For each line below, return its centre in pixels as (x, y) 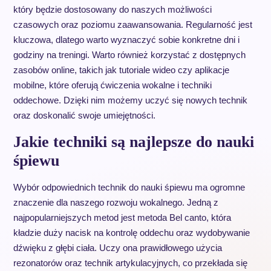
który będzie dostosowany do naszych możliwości (112, 9)
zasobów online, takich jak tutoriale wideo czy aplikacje (121, 70)
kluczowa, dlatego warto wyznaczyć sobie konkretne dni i (126, 40)
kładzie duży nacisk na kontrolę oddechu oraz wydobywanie (131, 233)
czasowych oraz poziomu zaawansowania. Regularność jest (132, 24)
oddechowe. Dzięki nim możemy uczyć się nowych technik (130, 100)
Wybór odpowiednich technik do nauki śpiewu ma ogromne (129, 187)
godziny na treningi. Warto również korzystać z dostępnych (129, 55)
